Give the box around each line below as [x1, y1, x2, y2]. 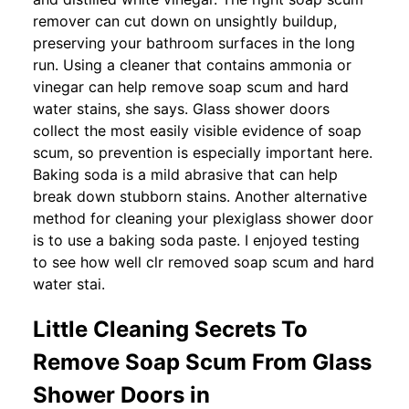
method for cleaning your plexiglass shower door [33, 208, 373, 227]
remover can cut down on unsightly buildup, [33, 11, 337, 30]
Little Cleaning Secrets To [33, 315, 308, 342]
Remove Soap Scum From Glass [33, 348, 372, 375]
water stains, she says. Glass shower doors [33, 99, 330, 118]
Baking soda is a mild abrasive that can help [33, 164, 338, 184]
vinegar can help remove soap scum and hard [33, 77, 349, 96]
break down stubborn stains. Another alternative [33, 186, 367, 205]
